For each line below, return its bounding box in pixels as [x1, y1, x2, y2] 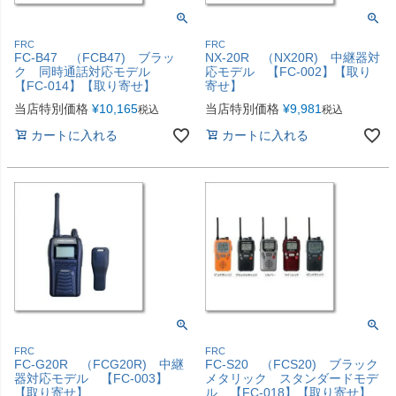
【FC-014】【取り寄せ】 [14, 78, 156, 93]
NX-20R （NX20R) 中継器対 [205, 49, 380, 65]
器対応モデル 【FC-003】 [14, 370, 168, 385]
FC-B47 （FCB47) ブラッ [14, 49, 175, 65]
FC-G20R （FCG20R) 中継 [14, 356, 184, 371]
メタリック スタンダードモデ [205, 370, 378, 385]
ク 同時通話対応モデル [14, 64, 163, 79]
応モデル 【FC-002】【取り [205, 64, 371, 79]
